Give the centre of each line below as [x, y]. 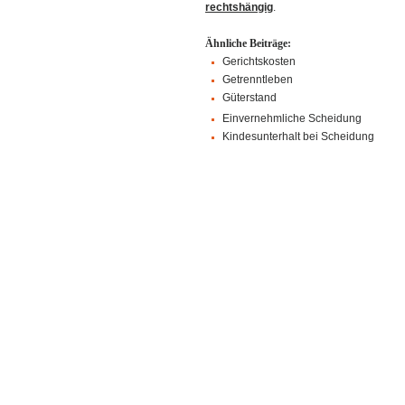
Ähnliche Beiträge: [249, 43]
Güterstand [250, 98]
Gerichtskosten [259, 61]
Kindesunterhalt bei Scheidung [299, 137]
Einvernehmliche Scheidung [292, 118]
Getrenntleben [258, 80]
